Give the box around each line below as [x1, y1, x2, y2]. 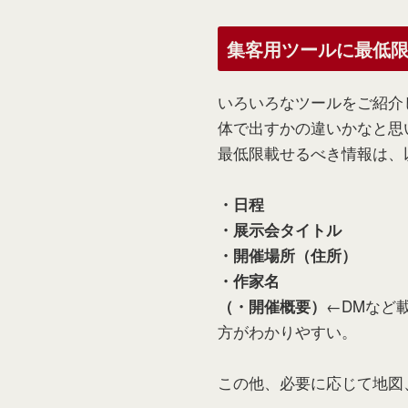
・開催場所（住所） [218, 244, 357, 266]
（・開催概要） [218, 295, 326, 317]
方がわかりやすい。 [218, 320, 357, 342]
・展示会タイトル [218, 219, 342, 240]
